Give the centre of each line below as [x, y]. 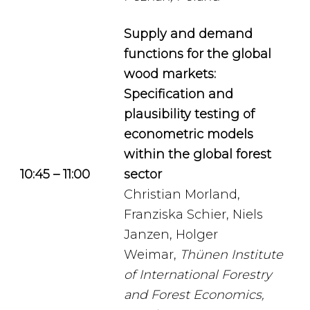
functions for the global [198, 54]
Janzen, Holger [171, 235]
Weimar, [152, 255]
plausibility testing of [189, 114]
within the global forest [198, 154]
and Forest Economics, [194, 295]
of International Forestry [198, 275]
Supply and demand [188, 34]
